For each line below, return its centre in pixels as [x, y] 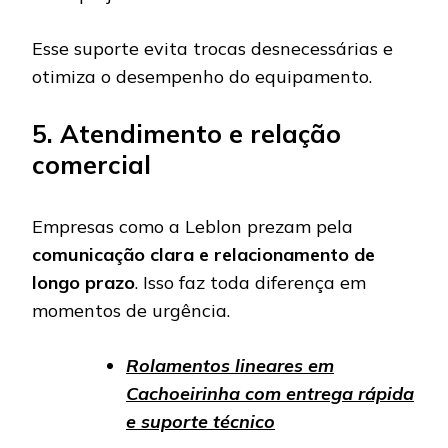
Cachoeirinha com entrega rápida [270, 394]
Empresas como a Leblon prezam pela [192, 227]
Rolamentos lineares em [230, 366]
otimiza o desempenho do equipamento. [202, 76]
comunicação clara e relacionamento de [203, 255]
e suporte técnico [200, 422]
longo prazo [83, 283]
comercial [91, 164]
